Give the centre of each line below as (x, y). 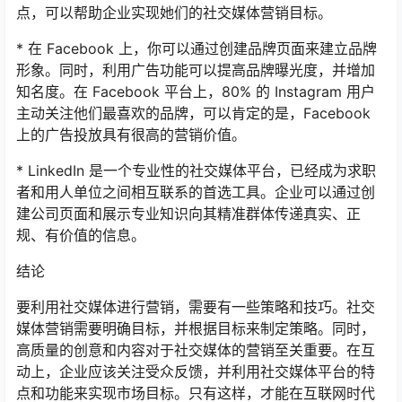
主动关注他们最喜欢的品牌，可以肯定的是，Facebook (193, 114)
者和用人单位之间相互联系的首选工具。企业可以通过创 (196, 192)
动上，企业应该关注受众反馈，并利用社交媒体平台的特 (196, 372)
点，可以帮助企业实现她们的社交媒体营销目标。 (174, 13)
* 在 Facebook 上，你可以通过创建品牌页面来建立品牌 (197, 49)
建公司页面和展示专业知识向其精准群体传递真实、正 (188, 214)
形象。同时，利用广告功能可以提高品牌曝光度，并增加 (196, 70)
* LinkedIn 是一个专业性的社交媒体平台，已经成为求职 (196, 171)
